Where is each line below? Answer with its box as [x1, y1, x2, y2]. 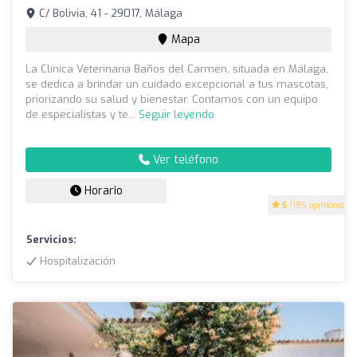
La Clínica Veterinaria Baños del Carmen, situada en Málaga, [25, 62, 328, 76]
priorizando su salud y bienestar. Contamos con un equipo [25, 92, 318, 107]
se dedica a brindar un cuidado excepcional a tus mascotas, [25, 77, 328, 92]
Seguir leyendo [139, 108, 214, 122]
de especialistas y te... [25, 108, 139, 122]
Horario [80, 183, 123, 199]
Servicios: [26, 233, 76, 247]
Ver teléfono [150, 152, 218, 168]
